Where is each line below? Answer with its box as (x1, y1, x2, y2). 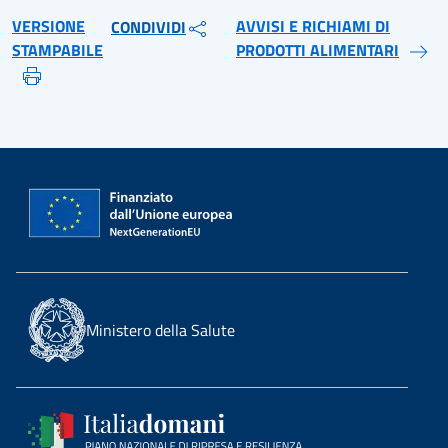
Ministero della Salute (86, 318, 235, 342)
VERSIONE (12, 14, 85, 38)
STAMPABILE (12, 38, 103, 62)
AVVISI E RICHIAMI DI (236, 14, 390, 38)
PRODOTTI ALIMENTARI (236, 38, 399, 62)
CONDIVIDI (111, 15, 186, 39)
